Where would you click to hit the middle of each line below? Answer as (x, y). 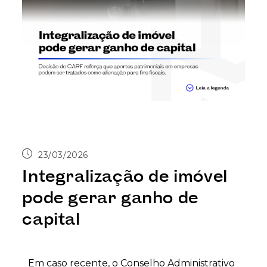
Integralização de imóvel (125, 175)
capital (51, 218)
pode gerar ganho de (110, 196)
